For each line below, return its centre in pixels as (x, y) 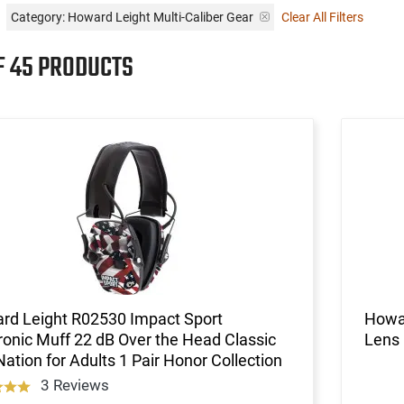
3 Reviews (75, 385)
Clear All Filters (322, 17)
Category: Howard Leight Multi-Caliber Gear (132, 17)
